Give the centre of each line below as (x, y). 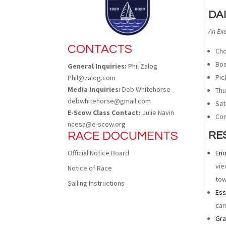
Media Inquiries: (94, 89)
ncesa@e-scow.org (97, 124)
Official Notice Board (99, 153)
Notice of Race (90, 168)
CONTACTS (100, 49)
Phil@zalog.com (92, 77)
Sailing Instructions (96, 183)
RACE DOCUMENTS (123, 136)
